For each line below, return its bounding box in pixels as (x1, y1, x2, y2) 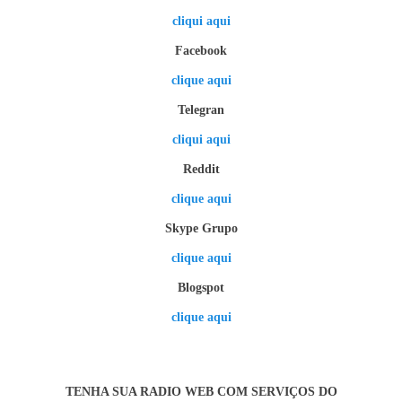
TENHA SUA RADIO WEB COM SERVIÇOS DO (65, 384, 337, 398)
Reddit (182, 162, 220, 176)
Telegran (178, 102, 224, 117)
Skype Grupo (164, 221, 238, 235)
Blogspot (178, 280, 224, 294)
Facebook (175, 43, 227, 57)
